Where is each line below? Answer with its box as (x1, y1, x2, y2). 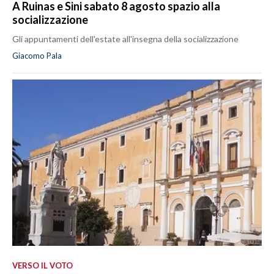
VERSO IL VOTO (12, 260, 73, 270)
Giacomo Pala (12, 51, 62, 61)
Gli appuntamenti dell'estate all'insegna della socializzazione (12, 34, 239, 45)
